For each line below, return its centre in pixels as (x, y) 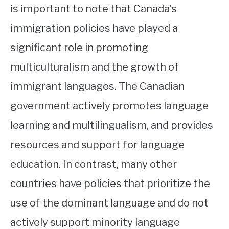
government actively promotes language (109, 106)
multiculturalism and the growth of (95, 67)
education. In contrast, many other (94, 164)
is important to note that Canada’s (94, 9)
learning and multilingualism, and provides (112, 125)
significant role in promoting (79, 48)
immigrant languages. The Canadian (97, 87)
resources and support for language (97, 145)
